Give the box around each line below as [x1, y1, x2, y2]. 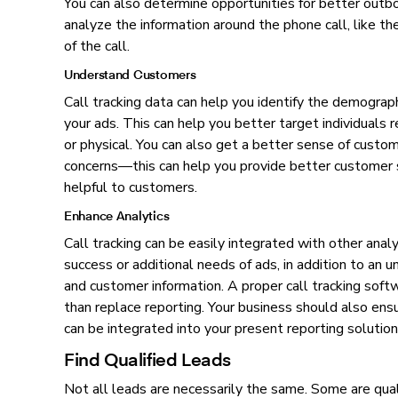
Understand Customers [64, 66, 196, 84]
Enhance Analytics [64, 207, 170, 225]
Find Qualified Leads [64, 346, 231, 371]
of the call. [64, 36, 130, 57]
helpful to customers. [64, 178, 197, 198]
